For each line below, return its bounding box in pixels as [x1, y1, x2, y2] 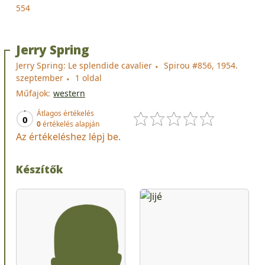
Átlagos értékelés [37, 108, 94, 118]
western [53, 87, 85, 99]
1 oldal [75, 72, 102, 83]
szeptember [16, 72, 63, 83]
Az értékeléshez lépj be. [16, 130, 121, 143]
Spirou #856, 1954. [164, 59, 238, 71]
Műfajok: [16, 87, 50, 99]
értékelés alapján [41, 118, 99, 129]
